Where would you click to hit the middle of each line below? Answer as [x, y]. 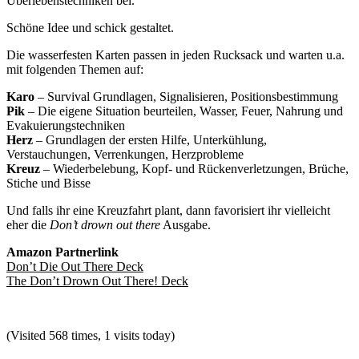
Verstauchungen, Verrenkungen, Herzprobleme [125, 155]
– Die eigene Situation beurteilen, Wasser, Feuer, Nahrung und [184, 111]
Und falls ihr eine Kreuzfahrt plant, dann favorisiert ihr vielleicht [168, 211]
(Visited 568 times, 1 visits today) [91, 336]
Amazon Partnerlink [63, 252]
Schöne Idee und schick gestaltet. [90, 28]
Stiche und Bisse [48, 184]
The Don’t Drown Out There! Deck [97, 281]
